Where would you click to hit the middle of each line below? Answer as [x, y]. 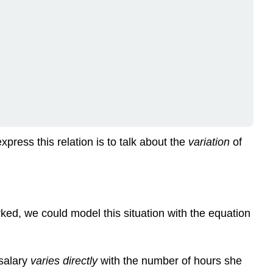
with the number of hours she [171, 261]
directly [82, 261]
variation [209, 142]
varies [47, 261]
